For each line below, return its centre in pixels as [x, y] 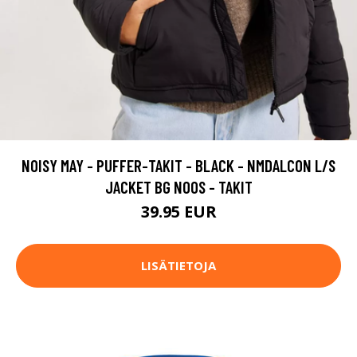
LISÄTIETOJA [178, 266]
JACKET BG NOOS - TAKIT [178, 186]
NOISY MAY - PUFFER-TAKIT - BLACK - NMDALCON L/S [178, 165]
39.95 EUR [178, 211]
